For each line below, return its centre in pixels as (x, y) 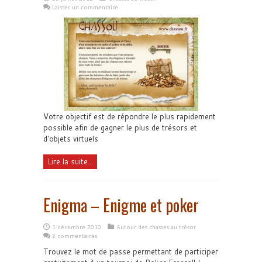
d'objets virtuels (71, 138)
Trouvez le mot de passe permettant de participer (131, 251)
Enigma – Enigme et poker (121, 205)
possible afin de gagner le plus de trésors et (120, 127)
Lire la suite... (70, 161)
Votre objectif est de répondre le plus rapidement (130, 116)
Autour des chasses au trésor (156, 227)
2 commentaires (75, 235)
